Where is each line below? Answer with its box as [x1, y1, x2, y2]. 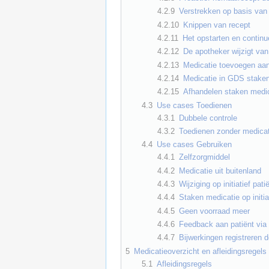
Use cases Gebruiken [156, 140, 232, 150]
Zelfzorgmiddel [179, 153, 231, 162]
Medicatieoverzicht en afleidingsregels [134, 246, 267, 256]
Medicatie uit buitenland [179, 166, 262, 175]
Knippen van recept [183, 20, 251, 29]
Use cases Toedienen [156, 100, 232, 110]
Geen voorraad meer [179, 206, 250, 216]
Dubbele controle [179, 113, 238, 122]
